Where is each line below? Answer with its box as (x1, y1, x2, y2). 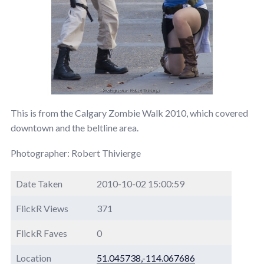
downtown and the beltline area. (11, 121, 138, 133)
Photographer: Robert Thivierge (11, 147, 141, 159)
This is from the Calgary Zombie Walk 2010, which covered (11, 107, 248, 118)
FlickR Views (16, 202, 68, 214)
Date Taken (16, 177, 62, 189)
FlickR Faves (16, 227, 67, 239)
